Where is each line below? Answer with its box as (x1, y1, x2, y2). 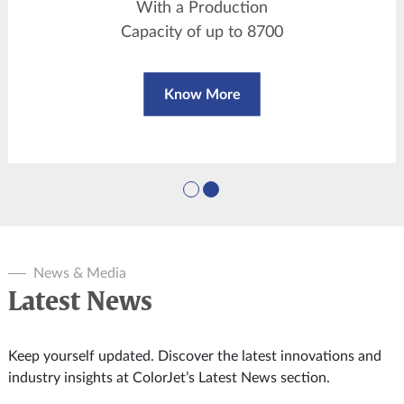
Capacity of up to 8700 (121, 23, 283, 41)
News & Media (33, 265, 126, 280)
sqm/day (171, 48, 233, 65)
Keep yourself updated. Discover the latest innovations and (8, 348, 381, 363)
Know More (163, 87, 241, 102)
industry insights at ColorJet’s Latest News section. (8, 370, 330, 385)
